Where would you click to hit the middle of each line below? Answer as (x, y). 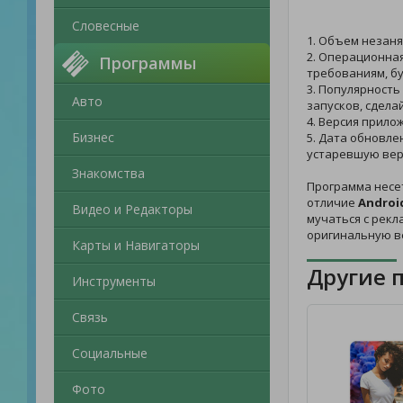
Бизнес (93, 137)
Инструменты (114, 281)
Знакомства (108, 173)
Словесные (106, 26)
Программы (148, 63)
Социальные (110, 353)
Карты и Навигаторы (136, 245)
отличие (332, 202)
